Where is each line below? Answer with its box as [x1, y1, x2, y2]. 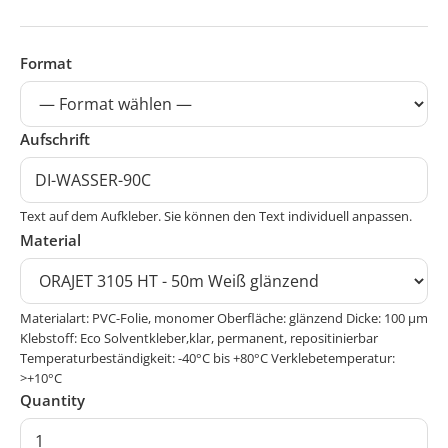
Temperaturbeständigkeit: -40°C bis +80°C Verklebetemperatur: [20, 349, 395, 368]
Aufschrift [20, 129, 90, 150]
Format [20, 53, 72, 74]
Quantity [20, 390, 85, 411]
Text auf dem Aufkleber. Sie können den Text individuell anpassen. [20, 207, 412, 226]
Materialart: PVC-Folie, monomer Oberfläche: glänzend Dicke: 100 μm [20, 309, 428, 328]
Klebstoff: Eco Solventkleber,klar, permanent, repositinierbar [20, 329, 378, 348]
